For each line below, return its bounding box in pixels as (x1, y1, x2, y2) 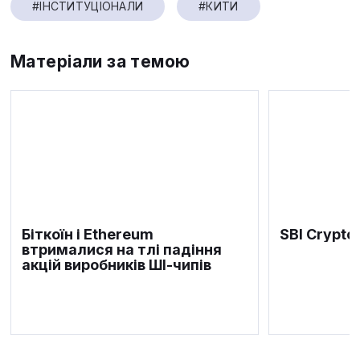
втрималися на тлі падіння (22, 241, 222, 259)
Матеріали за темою (10, 51, 190, 72)
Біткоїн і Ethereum (22, 226, 153, 243)
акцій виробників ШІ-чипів (22, 256, 211, 274)
